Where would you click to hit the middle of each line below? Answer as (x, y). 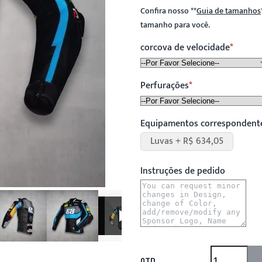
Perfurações (165, 86)
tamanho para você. (175, 25)
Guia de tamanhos (229, 11)
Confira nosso (166, 11)
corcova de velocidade (185, 48)
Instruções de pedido (183, 171)
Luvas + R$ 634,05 (187, 141)
